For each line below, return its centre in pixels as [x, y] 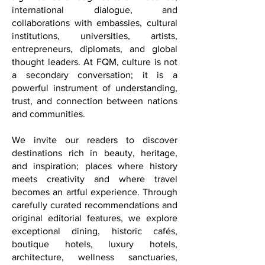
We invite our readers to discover [95, 157]
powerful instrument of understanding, [95, 105]
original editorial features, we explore [95, 235]
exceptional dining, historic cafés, [95, 248]
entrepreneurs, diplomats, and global [95, 66]
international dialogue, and [95, 27]
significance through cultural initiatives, [95, 14]
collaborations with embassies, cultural [95, 40]
